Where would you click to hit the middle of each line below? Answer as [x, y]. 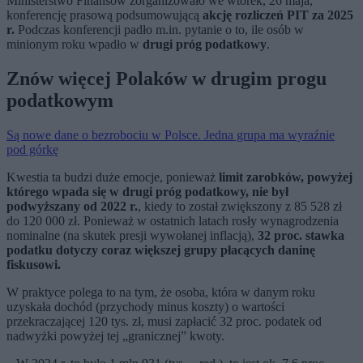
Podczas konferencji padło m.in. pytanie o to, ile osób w [159, 30]
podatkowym [60, 101]
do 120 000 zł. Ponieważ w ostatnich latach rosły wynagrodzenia [173, 221]
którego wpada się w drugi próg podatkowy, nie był [147, 192]
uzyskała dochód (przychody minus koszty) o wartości [145, 307]
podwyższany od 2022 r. [72, 207]
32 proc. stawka [301, 236]
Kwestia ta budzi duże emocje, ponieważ [113, 177]
